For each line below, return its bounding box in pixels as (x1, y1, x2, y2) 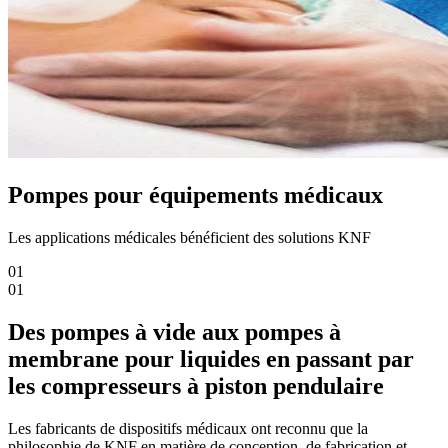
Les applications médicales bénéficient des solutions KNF (8, 228, 371, 246)
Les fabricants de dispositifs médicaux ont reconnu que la (8, 419, 368, 437)
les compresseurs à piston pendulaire (8, 372, 384, 399)
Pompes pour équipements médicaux (8, 181, 383, 208)
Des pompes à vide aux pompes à (8, 318, 341, 345)
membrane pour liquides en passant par (8, 345, 414, 372)
